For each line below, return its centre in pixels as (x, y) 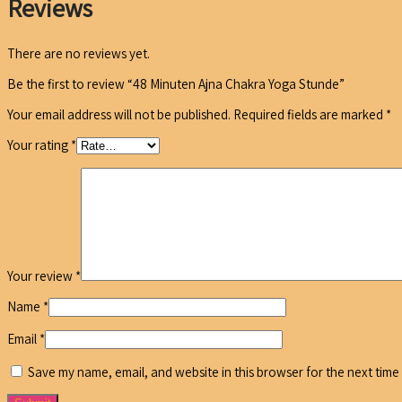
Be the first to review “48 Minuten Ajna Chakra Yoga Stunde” (176, 84)
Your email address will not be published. (119, 115)
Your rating (39, 145)
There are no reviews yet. (79, 54)
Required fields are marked (308, 115)
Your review (41, 276)
